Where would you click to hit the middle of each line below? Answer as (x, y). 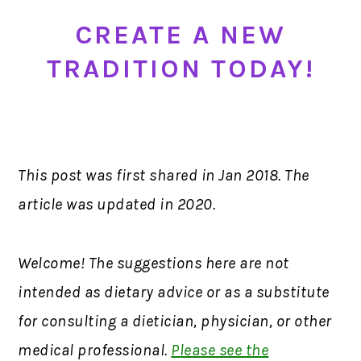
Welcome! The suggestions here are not (154, 263)
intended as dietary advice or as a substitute (174, 292)
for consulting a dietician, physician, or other (175, 321)
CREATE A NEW (180, 34)
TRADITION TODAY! (180, 68)
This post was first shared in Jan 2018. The (164, 175)
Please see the (220, 350)
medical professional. (95, 350)
